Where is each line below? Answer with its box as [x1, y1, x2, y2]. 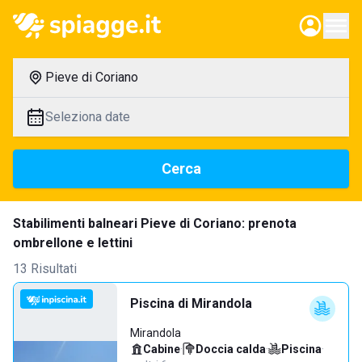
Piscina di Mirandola [130, 296, 252, 311]
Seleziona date [45, 109, 130, 124]
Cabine [143, 343, 180, 356]
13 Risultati [13, 261, 77, 276]
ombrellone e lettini [13, 235, 133, 250]
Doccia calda [196, 343, 266, 356]
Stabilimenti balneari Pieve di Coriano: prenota [13, 216, 297, 231]
